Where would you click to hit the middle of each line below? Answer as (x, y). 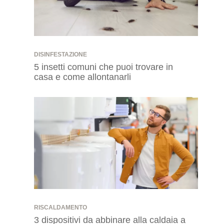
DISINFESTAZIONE (60, 55)
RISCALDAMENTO (60, 208)
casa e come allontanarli (82, 77)
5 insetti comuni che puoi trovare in (103, 67)
